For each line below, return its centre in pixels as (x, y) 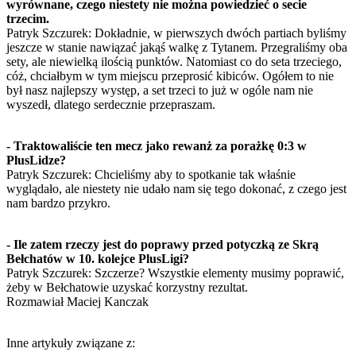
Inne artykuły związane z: (71, 342)
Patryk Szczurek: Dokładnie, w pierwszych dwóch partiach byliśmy (176, 33)
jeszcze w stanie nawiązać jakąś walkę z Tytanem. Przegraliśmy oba (177, 47)
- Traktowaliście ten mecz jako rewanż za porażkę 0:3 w (157, 145)
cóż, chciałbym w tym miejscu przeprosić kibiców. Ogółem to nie (170, 75)
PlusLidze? (36, 160)
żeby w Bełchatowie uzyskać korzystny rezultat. (127, 287)
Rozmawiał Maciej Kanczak (77, 301)
